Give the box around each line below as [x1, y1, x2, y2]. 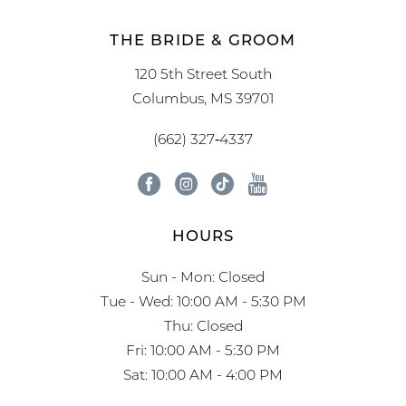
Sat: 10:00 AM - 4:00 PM [123, 364, 283, 383]
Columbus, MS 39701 [132, 89, 274, 108]
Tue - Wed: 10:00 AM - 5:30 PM [100, 291, 306, 310]
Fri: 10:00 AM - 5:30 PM [126, 340, 280, 359]
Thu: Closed [163, 315, 243, 334]
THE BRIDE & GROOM [110, 28, 296, 49]
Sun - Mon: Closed [141, 266, 265, 285]
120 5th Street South [134, 64, 272, 83]
